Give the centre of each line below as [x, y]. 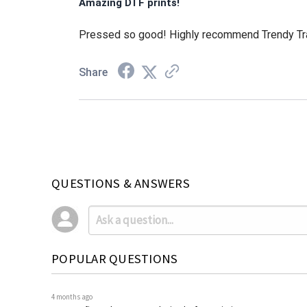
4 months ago [72, 297]
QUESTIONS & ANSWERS [121, 184]
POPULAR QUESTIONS [115, 258]
